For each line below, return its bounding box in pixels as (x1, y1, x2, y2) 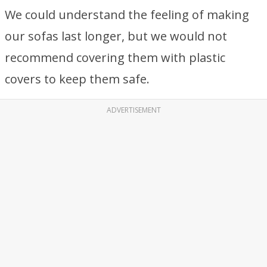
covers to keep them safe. (5, 71, 150, 87)
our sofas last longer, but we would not (5, 28, 227, 44)
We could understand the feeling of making (5, 7, 249, 23)
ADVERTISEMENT (106, 105, 161, 115)
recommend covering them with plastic (5, 49, 225, 66)
